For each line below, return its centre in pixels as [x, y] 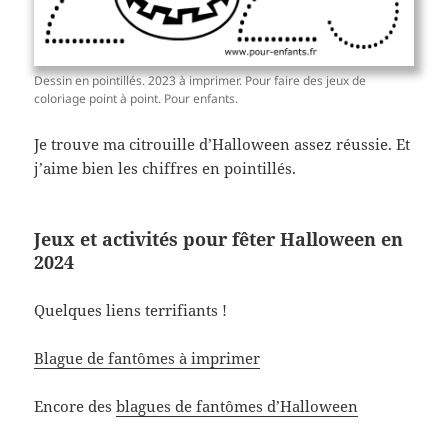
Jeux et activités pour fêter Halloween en [219, 239]
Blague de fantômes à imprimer [147, 358]
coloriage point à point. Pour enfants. [136, 99]
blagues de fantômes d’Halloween [237, 406]
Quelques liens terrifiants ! [131, 310]
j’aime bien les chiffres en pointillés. [165, 168]
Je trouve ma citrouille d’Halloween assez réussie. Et [222, 144]
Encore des [75, 406]
